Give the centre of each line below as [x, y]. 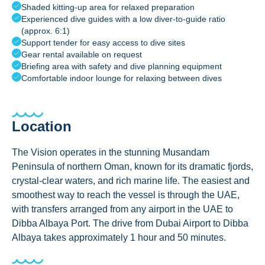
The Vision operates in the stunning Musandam [111, 152]
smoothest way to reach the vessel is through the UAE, [126, 195]
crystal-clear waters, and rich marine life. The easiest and [131, 181]
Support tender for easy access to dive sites [103, 43]
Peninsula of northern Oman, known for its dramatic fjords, [132, 167]
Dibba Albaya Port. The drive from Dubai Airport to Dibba [130, 223]
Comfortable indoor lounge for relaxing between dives [122, 78]
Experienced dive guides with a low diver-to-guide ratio [123, 19]
